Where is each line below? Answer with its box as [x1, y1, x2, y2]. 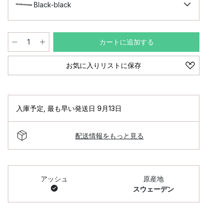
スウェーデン [132, 185, 174, 193]
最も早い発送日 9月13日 [47, 104, 122, 112]
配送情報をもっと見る [75, 131, 144, 140]
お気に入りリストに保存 [66, 61, 141, 69]
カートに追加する [99, 38, 154, 46]
